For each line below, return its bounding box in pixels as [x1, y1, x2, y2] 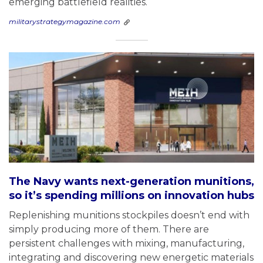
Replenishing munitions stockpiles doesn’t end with [9, 209, 249, 221]
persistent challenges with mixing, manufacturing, [9, 237, 244, 249]
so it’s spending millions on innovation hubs [9, 188, 254, 202]
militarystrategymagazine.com [9, 16, 120, 26]
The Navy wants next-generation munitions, [9, 174, 254, 188]
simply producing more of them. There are [9, 223, 209, 235]
